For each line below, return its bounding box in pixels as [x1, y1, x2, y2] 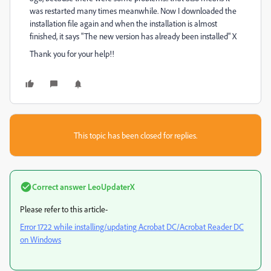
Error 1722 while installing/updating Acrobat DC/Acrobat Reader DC [20, 221, 244, 232]
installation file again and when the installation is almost [30, 18, 217, 28]
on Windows [20, 234, 61, 244]
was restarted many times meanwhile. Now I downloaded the [30, 5, 237, 16]
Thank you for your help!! [30, 48, 114, 59]
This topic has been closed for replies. [74, 130, 197, 140]
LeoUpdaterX [86, 181, 135, 192]
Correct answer [32, 181, 86, 192]
